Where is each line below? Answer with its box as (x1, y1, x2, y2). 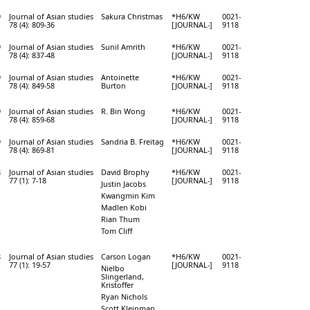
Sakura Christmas (101, 10, 163, 21)
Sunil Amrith (101, 41, 145, 52)
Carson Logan (101, 250, 151, 262)
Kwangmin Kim (101, 190, 155, 201)
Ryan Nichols (101, 291, 147, 302)
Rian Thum (101, 213, 140, 224)
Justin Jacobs (101, 178, 146, 189)
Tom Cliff (101, 225, 132, 236)
